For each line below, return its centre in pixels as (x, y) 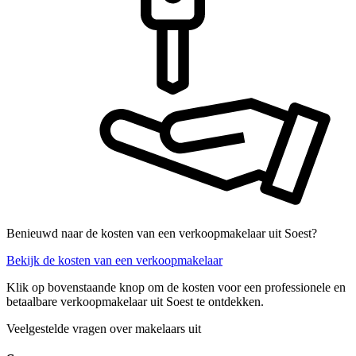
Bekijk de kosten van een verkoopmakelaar (114, 260)
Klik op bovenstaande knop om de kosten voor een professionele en (176, 287)
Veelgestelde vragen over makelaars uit (104, 328)
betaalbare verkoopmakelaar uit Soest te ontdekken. (135, 301)
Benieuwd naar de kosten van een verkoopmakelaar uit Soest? (162, 233)
